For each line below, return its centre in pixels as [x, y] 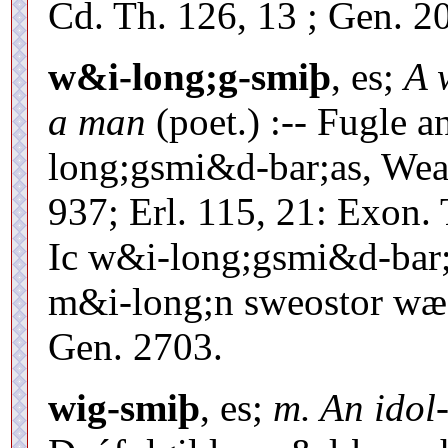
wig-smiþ [124, 407]
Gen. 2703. [135, 346]
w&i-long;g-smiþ [189, 76]
